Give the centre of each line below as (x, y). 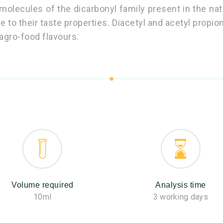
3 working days (180, 197)
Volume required (43, 185)
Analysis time (181, 185)
